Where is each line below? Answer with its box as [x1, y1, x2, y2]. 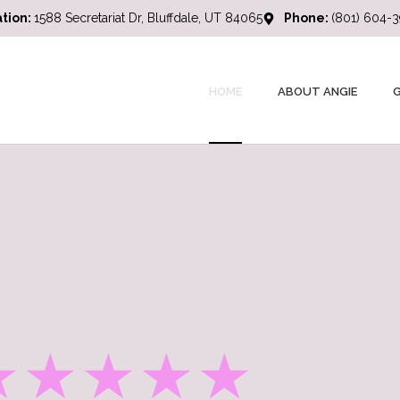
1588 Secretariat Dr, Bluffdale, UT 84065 [34, 11, 263, 25]
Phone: [283, 11, 331, 25]
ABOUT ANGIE [277, 84, 357, 98]
